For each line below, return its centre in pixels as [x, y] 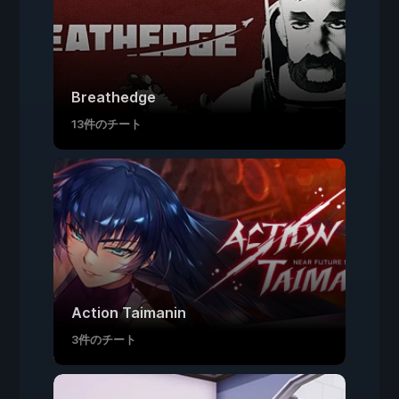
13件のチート [106, 124]
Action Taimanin [129, 313]
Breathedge [114, 97]
